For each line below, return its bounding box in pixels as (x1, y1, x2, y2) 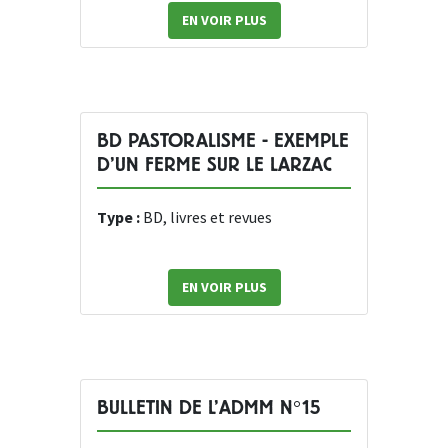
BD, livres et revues (143, 207, 272, 228)
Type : (97, 207, 143, 228)
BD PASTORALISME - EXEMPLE (97, 129, 349, 153)
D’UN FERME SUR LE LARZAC (97, 153, 332, 177)
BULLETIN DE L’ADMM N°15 (97, 396, 320, 420)
